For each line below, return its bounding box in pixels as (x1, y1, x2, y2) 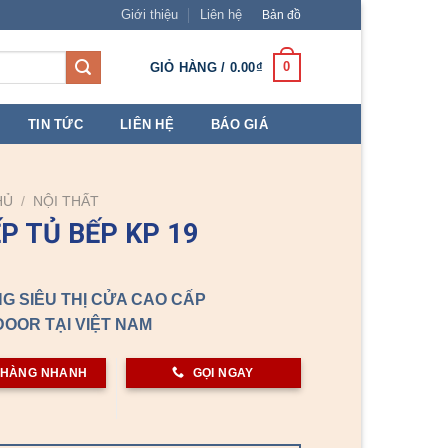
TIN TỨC (28, 116, 83, 132)
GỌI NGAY (192, 365, 254, 380)
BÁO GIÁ (211, 116, 268, 132)
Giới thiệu (121, 7, 178, 22)
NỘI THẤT (33, 194, 100, 209)
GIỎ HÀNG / (149, 59, 230, 75)
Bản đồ (261, 7, 301, 22)
